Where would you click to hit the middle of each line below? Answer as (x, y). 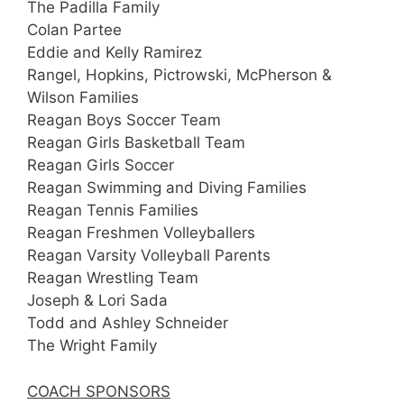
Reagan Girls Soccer (101, 165)
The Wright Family (92, 346)
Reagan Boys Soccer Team (124, 120)
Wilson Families (83, 98)
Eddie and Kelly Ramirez (115, 53)
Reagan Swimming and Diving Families (167, 188)
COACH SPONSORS (99, 391)
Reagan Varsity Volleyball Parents (149, 256)
